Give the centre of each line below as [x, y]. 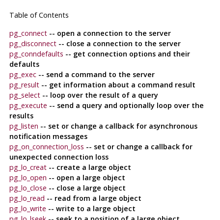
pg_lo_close [28, 188]
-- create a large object [89, 167]
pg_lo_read [27, 198]
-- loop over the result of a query [99, 95]
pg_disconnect [33, 44]
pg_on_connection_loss [46, 147]
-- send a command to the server [95, 75]
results [21, 116]
